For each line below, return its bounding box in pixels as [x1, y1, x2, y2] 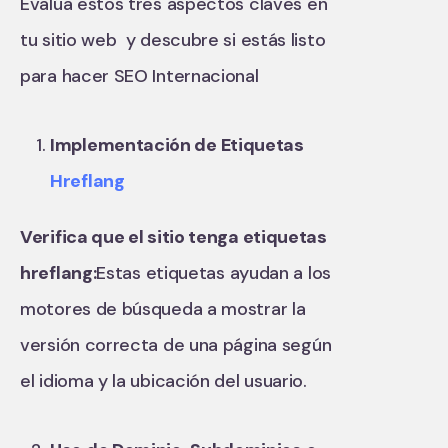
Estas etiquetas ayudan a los [96, 260, 331, 285]
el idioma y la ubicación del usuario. [20, 368, 307, 393]
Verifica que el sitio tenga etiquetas [20, 224, 327, 249]
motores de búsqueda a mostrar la [20, 296, 306, 321]
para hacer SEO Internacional [20, 63, 259, 88]
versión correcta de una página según [20, 332, 332, 357]
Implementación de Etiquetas [50, 132, 304, 157]
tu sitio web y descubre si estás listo [20, 27, 326, 52]
